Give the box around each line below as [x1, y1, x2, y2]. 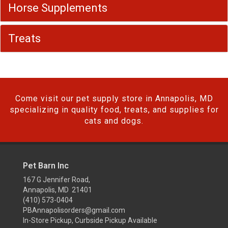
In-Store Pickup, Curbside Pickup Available [23, 216, 157, 224]
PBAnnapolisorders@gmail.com [23, 206, 125, 214]
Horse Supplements [8, 2, 107, 14]
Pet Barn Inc [23, 161, 69, 170]
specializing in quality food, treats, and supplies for [9, 105, 219, 115]
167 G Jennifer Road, [23, 176, 90, 184]
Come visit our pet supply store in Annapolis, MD [15, 94, 213, 103]
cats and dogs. [84, 116, 144, 126]
